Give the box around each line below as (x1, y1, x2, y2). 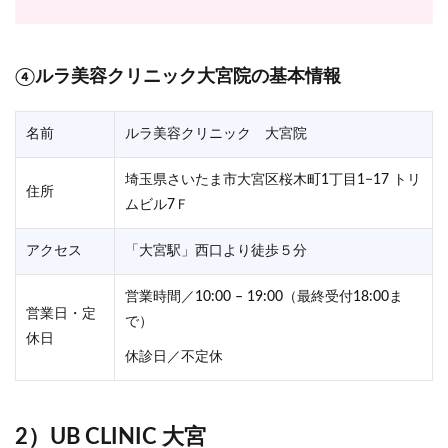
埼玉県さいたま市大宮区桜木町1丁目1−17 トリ (125, 172, 421, 187)
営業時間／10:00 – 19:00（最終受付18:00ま (125, 289, 403, 304)
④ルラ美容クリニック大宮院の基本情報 (15, 67, 341, 86)
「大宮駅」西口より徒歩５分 (125, 243, 307, 258)
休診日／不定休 (125, 349, 223, 364)
